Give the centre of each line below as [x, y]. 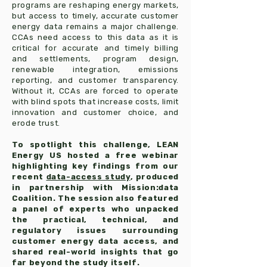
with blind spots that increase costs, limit [95, 102]
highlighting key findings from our [95, 166]
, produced [154, 177]
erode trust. [37, 123]
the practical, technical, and [95, 220]
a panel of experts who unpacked [95, 209]
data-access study [88, 177]
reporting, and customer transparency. [95, 80]
